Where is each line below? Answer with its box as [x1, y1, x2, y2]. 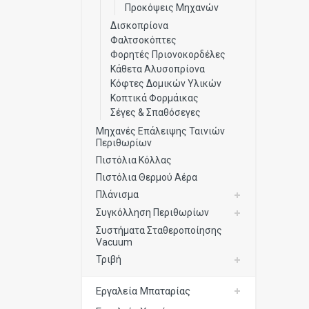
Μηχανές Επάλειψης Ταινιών [96, 126, 225, 137]
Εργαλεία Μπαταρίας [96, 285, 190, 297]
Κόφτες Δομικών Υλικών [110, 78, 221, 89]
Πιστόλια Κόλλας [96, 154, 172, 166]
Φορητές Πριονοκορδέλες [110, 49, 226, 60]
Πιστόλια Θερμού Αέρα [96, 172, 197, 183]
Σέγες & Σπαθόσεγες [110, 107, 201, 118]
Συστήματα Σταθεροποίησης [96, 225, 222, 236]
